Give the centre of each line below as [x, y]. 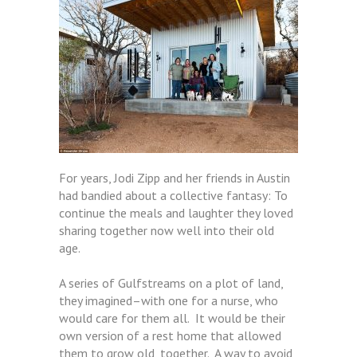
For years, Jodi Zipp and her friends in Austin [175, 178]
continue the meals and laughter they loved [176, 213]
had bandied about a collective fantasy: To [173, 195]
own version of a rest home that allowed [170, 335]
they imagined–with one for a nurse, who [169, 300]
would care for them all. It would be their [172, 318]
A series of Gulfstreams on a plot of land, [171, 283]
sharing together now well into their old [167, 230]
